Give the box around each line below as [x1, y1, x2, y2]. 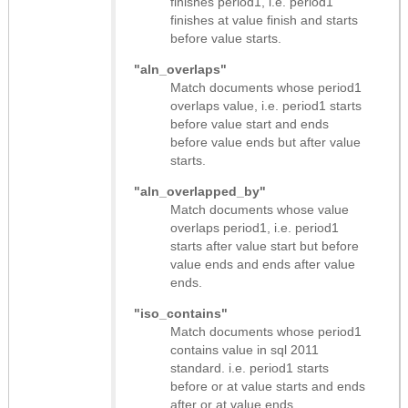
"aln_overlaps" [134, 61, 227, 76]
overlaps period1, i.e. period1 [170, 219, 339, 235]
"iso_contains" [134, 305, 228, 321]
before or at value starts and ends [170, 378, 365, 393]
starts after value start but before [170, 238, 359, 253]
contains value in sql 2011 [170, 342, 319, 357]
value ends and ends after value [170, 256, 355, 271]
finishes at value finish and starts [170, 12, 358, 27]
